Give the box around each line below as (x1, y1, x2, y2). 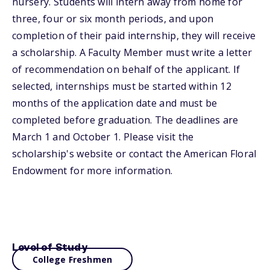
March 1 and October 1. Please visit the (12, 130, 194, 143)
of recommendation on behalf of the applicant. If (12, 63, 240, 76)
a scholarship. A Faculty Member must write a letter (12, 46, 253, 59)
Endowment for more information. (12, 164, 173, 177)
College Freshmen (33, 254, 113, 265)
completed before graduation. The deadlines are (12, 113, 239, 127)
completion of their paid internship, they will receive (12, 29, 256, 42)
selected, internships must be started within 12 (12, 80, 232, 93)
